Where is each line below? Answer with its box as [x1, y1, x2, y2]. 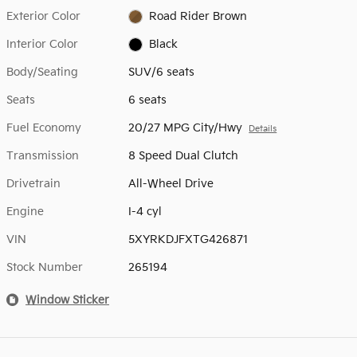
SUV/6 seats [128, 65, 195, 79]
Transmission [6, 148, 79, 163]
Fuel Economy [6, 120, 81, 135]
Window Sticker [25, 292, 109, 307]
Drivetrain [6, 176, 61, 190]
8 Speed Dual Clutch [128, 148, 239, 163]
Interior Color [6, 37, 78, 51]
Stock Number [6, 260, 83, 274]
